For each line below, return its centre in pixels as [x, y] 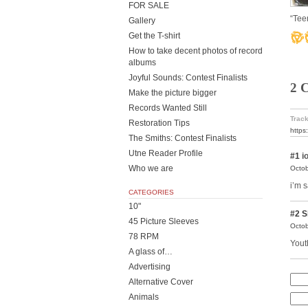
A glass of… [151, 252]
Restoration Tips [159, 123]
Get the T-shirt [154, 36]
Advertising [150, 267]
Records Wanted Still [168, 108]
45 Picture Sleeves [164, 221]
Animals [144, 297]
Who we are [151, 168]
